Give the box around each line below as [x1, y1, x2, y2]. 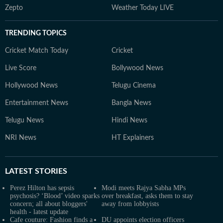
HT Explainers [111, 134, 154, 141]
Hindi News [111, 117, 147, 124]
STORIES [33, 167, 67, 175]
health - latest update [10, 208, 68, 216]
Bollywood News [111, 65, 163, 72]
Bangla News [111, 100, 151, 107]
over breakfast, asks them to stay [102, 192, 193, 200]
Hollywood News [5, 82, 58, 89]
